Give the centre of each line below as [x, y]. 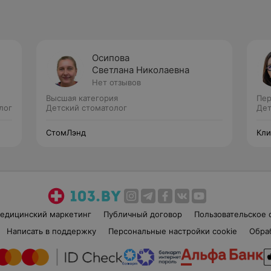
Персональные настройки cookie [172, 231]
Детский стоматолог [87, 108]
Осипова [111, 58]
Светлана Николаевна [141, 70]
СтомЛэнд [66, 132]
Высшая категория [82, 98]
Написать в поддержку [51, 231]
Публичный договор [142, 214]
